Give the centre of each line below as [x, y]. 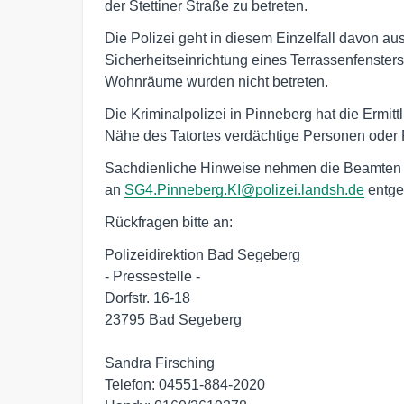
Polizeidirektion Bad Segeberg [202, 255]
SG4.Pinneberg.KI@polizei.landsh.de [244, 190]
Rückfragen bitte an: [169, 222]
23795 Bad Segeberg [173, 320]
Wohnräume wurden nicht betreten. [216, 82]
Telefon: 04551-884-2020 [185, 385]
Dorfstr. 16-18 [147, 298]
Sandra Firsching [160, 363]
